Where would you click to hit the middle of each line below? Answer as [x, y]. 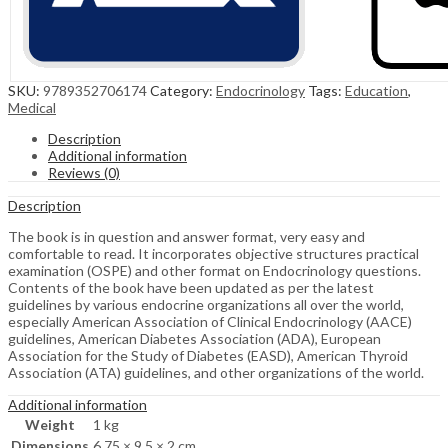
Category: [183, 91]
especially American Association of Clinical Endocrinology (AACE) [210, 322]
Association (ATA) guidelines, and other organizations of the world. [216, 373]
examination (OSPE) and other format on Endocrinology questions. [214, 271]
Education [376, 91]
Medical [32, 108]
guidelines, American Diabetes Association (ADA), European [194, 339]
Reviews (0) [84, 173]
